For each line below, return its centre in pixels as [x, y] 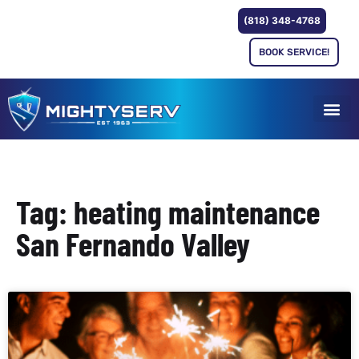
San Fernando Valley [133, 243]
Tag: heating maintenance [168, 211]
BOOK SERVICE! [294, 52]
